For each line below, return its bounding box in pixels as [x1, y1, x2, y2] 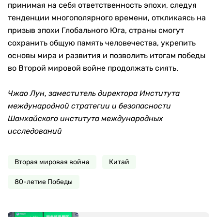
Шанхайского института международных [8, 114, 163, 123]
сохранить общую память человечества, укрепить [8, 38, 196, 48]
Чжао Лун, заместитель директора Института [8, 89, 180, 98]
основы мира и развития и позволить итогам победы [8, 51, 205, 61]
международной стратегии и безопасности [8, 102, 171, 110]
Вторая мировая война [15, 158, 90, 167]
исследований [8, 127, 62, 136]
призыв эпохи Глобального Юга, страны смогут [8, 26, 184, 35]
